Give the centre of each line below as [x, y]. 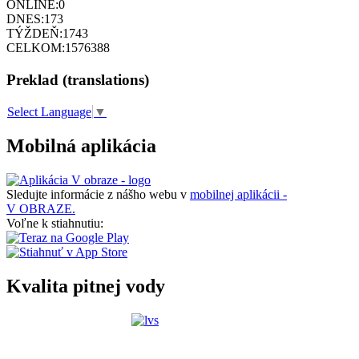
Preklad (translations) [78, 80]
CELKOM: [36, 48]
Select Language [49, 112]
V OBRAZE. [41, 208]
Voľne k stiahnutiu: [55, 223]
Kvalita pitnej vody [86, 286]
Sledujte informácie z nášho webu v [98, 194]
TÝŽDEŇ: [34, 34]
